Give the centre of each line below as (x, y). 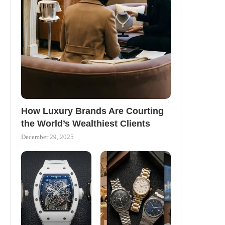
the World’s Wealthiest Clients (86, 124)
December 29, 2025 (47, 137)
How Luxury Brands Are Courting (92, 111)
